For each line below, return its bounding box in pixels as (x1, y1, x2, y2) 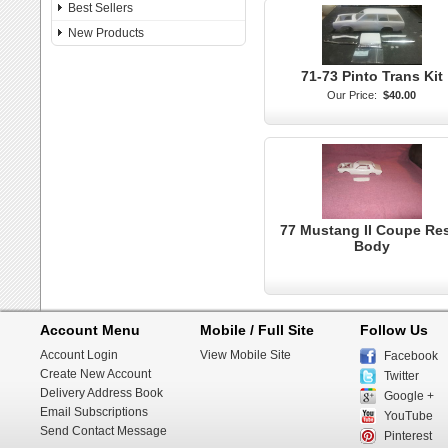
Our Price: (327, 88, 377, 101)
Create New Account (40, 367, 151, 381)
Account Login (40, 348, 118, 362)
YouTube (384, 409, 433, 423)
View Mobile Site (200, 348, 291, 362)
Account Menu (40, 322, 140, 338)
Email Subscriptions (40, 405, 148, 419)
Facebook (384, 349, 438, 363)
